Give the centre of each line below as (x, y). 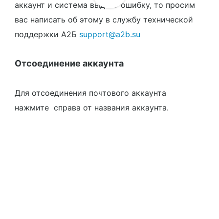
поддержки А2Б (47, 34)
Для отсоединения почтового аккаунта (90, 93)
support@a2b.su (110, 34)
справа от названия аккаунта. (111, 108)
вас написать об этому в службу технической (104, 20)
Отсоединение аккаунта (69, 63)
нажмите (33, 108)
